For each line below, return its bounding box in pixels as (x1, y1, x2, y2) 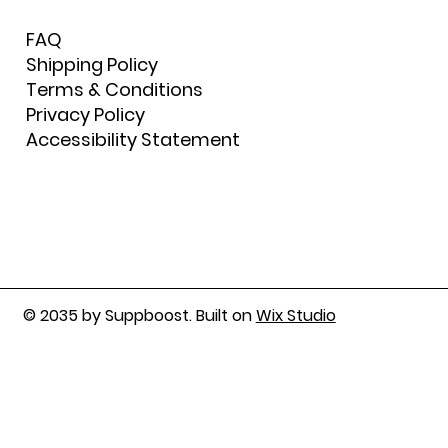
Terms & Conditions (26, 77, 208, 103)
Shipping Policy (26, 52, 159, 78)
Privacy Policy (26, 102, 146, 128)
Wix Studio (255, 303, 336, 327)
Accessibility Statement (26, 127, 241, 153)
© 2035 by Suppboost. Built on (22, 303, 256, 327)
